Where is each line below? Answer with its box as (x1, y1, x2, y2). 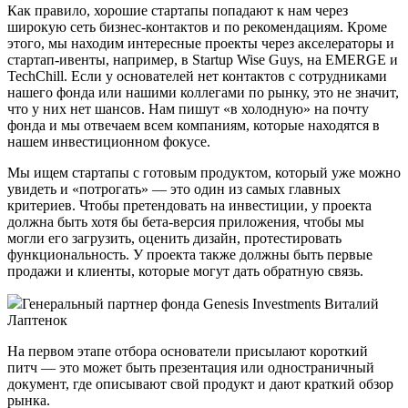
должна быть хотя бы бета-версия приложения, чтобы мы (7, 214, 364, 230)
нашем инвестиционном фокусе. (7, 134, 210, 150)
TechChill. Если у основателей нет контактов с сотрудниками (7, 68, 387, 85)
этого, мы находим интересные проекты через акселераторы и (7, 36, 394, 52)
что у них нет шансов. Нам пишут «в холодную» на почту (7, 101, 369, 117)
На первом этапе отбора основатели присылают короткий (7, 343, 368, 360)
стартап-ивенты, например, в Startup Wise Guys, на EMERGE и (7, 52, 398, 68)
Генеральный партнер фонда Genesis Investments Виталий (22, 296, 379, 312)
